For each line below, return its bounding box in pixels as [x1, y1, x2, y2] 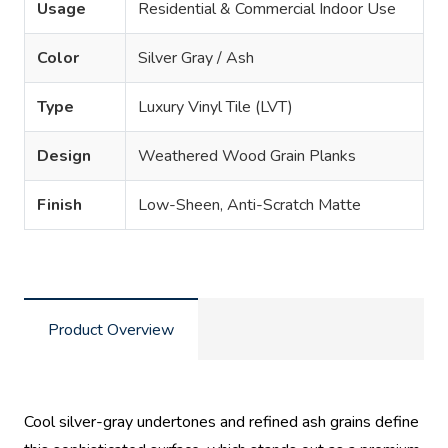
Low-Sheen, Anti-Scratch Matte [138, 193, 361, 216]
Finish [37, 193, 82, 216]
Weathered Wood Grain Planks [138, 144, 356, 167]
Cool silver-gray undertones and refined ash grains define [24, 410, 419, 433]
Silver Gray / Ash [138, 46, 254, 69]
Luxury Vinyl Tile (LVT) [138, 95, 293, 118]
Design [37, 144, 91, 167]
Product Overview [48, 318, 174, 341]
